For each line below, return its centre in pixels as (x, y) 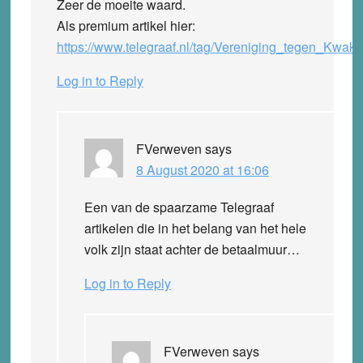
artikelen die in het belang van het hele (195, 228)
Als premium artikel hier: (126, 25)
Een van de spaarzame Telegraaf (179, 207)
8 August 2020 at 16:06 (202, 169)
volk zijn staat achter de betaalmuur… (192, 249)
